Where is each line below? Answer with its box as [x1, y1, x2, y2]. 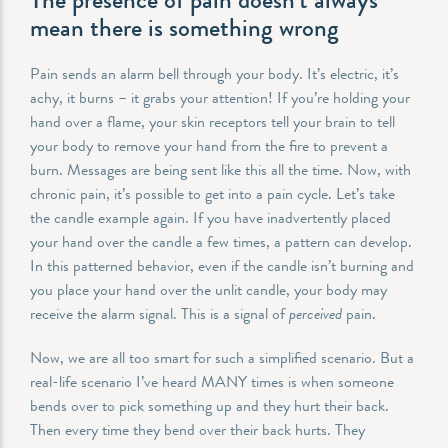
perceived [289, 301, 342, 325]
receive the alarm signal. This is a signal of [30, 301, 289, 325]
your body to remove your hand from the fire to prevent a [30, 133, 388, 157]
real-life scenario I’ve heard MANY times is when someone [30, 369, 394, 393]
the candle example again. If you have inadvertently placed [30, 205, 391, 229]
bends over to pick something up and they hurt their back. [30, 393, 389, 417]
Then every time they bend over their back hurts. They [30, 417, 365, 441]
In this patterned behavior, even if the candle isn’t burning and [30, 253, 414, 277]
